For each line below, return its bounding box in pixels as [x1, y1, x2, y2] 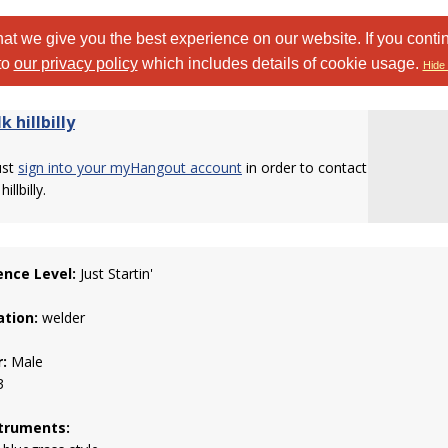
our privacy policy [13, 55, 138, 72]
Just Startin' [76, 264, 154, 283]
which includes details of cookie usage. [137, 55, 423, 72]
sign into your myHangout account [18, 158, 242, 177]
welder [38, 308, 86, 327]
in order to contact [242, 158, 367, 177]
